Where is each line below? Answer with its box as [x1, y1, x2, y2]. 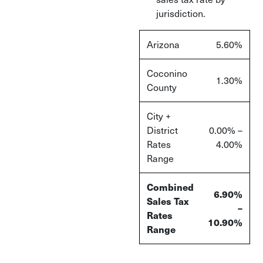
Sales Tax [147, 194, 189, 208]
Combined [147, 180, 194, 194]
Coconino [147, 67, 187, 79]
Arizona [147, 38, 180, 50]
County [147, 81, 177, 93]
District [147, 124, 178, 136]
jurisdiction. [156, 7, 205, 19]
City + [147, 110, 171, 122]
